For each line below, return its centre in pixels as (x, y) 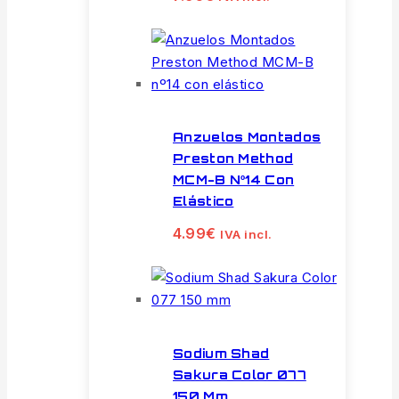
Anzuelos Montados (247, 137)
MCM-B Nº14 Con (234, 180)
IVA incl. (246, 235)
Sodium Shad (221, 353)
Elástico (204, 201)
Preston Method (233, 159)
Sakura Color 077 (240, 374)
